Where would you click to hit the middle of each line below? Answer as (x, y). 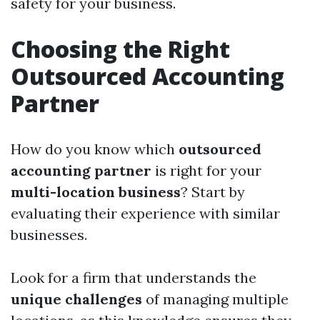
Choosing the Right (120, 49)
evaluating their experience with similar (145, 214)
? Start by (213, 192)
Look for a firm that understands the (134, 278)
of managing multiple (215, 299)
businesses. (49, 235)
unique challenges (76, 299)
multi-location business (96, 192)
